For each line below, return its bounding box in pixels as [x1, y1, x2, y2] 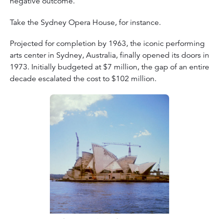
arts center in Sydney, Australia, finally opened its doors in [10, 50, 209, 61]
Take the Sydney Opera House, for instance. [10, 17, 163, 27]
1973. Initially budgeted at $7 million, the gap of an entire [10, 62, 209, 72]
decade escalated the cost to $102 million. [10, 74, 156, 84]
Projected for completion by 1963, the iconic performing [10, 39, 205, 49]
